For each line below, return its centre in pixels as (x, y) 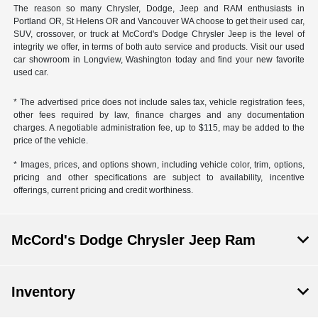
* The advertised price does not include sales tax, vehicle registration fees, (159, 103)
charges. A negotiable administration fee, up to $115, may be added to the (159, 128)
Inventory (43, 292)
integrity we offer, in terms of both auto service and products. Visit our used (159, 47)
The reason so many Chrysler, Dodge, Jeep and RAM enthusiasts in (159, 9)
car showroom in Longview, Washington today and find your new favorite (159, 60)
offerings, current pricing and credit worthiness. (104, 191)
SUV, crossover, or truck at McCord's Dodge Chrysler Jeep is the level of (159, 34)
